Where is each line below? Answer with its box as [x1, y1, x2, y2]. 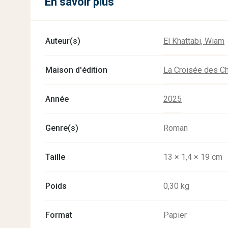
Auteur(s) [45, 36, 80, 46]
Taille [45, 152, 65, 162]
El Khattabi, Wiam [163, 36, 224, 46]
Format [45, 210, 72, 220]
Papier [163, 210, 187, 220]
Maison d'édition [45, 65, 107, 75]
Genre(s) [45, 123, 78, 133]
